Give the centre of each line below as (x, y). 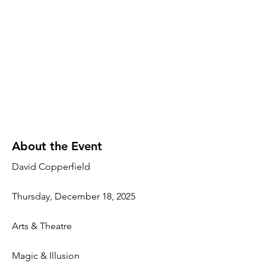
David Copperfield (51, 167)
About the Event (57, 146)
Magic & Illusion (46, 256)
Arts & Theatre (42, 226)
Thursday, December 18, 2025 (74, 196)
